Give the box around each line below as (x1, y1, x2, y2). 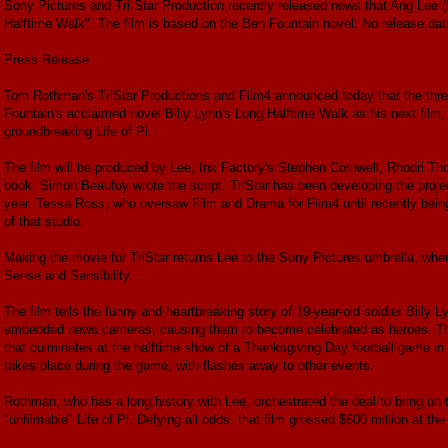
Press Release (4, 51, 89, 67)
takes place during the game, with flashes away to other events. (4, 357, 374, 373)
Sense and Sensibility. (4, 267, 133, 283)
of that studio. (4, 213, 84, 229)
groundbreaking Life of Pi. (4, 123, 152, 139)
